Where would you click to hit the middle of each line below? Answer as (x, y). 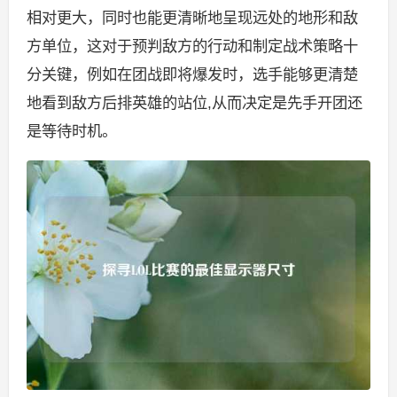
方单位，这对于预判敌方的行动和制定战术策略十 (192, 47)
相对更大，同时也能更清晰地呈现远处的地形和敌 (192, 18)
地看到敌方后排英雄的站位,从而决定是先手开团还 (194, 103)
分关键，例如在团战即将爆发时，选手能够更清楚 (192, 75)
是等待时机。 (71, 132)
